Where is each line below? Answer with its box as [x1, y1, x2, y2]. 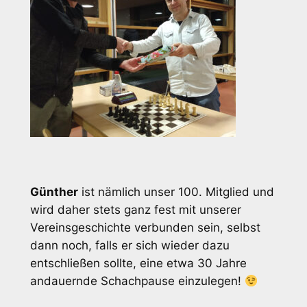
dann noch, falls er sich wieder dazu [29, 238, 230, 252]
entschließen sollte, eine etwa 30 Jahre [29, 256, 247, 270]
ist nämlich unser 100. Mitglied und [77, 184, 274, 199]
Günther [29, 184, 78, 199]
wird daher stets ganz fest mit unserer [29, 202, 241, 217]
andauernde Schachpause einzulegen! [29, 273, 245, 288]
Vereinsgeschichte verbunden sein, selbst [29, 220, 260, 234]
